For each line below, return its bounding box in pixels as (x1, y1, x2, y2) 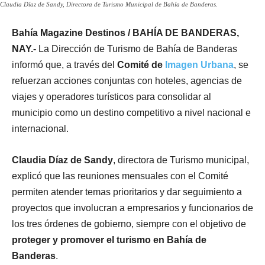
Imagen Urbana (165, 59, 234, 70)
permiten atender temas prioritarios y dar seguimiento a (12, 186, 242, 197)
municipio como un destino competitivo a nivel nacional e (12, 107, 251, 118)
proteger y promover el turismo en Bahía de (12, 234, 206, 245)
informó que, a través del (12, 59, 117, 70)
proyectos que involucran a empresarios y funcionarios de (12, 202, 253, 213)
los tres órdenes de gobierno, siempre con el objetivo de (12, 218, 246, 229)
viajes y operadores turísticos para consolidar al (12, 91, 211, 102)
